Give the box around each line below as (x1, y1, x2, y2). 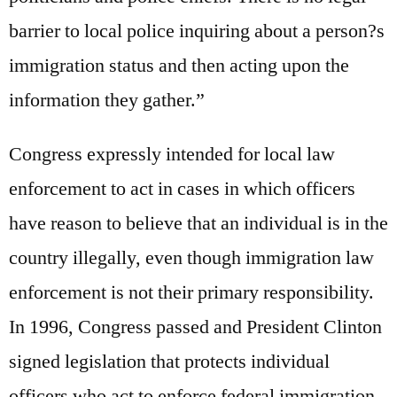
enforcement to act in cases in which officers (9, 175, 355, 201)
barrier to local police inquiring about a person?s (9, 18, 385, 43)
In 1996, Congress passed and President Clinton (9, 314, 382, 339)
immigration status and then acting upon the (9, 52, 349, 78)
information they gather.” (9, 87, 205, 113)
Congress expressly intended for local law (9, 141, 335, 167)
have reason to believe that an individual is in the (9, 210, 388, 236)
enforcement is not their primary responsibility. (9, 279, 374, 305)
